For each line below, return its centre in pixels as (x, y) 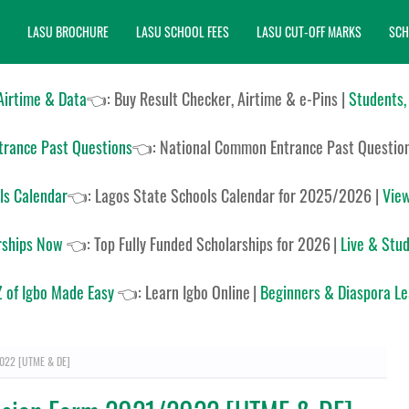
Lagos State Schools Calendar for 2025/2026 (235, 195)
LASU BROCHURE (68, 31)
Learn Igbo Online (198, 292)
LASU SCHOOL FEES (183, 31)
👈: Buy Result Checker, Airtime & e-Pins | (218, 99)
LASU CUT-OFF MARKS (309, 31)
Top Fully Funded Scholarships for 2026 (212, 244)
